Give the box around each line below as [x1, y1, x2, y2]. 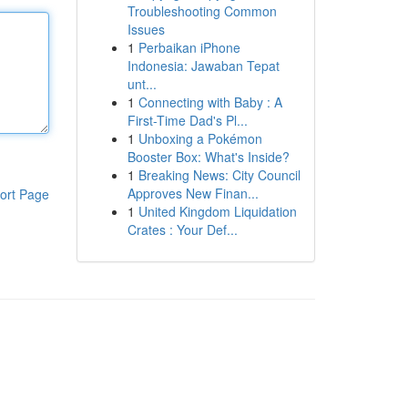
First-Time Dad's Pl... [127, 111, 248, 129]
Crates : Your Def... [127, 220, 238, 239]
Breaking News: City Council [138, 166, 301, 184]
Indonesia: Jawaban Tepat [127, 56, 280, 75]
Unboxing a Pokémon [138, 129, 262, 148]
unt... [127, 75, 157, 93]
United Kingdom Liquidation [138, 202, 297, 220]
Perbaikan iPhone [138, 38, 240, 56]
